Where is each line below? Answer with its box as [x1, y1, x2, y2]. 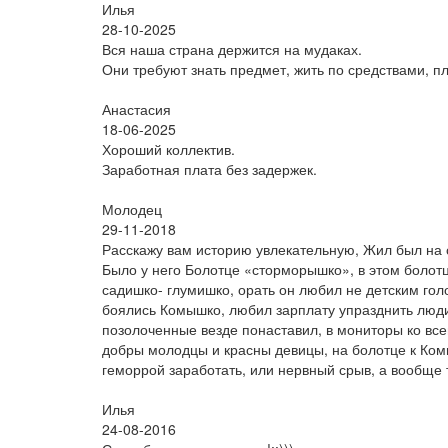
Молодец [102, 199, 162, 219]
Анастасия [102, 99, 171, 119]
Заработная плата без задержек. [102, 159, 317, 179]
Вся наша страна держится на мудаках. [102, 39, 362, 59]
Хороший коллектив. [102, 139, 235, 159]
